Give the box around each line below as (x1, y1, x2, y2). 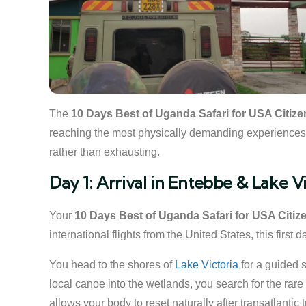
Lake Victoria (175, 259, 238, 270)
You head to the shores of (49, 259, 175, 270)
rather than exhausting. (49, 146, 160, 158)
